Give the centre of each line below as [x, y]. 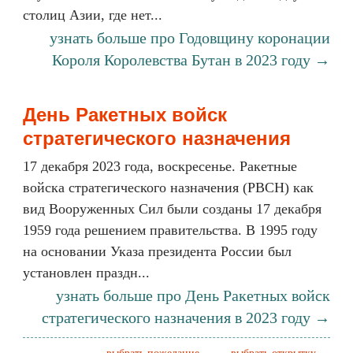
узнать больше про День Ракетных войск [193, 295]
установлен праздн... [86, 273]
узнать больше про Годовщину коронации [190, 38]
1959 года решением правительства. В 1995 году [170, 230]
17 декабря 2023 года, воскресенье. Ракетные [160, 166]
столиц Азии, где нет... [93, 15]
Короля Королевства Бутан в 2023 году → [191, 60]
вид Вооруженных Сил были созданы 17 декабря [172, 209]
